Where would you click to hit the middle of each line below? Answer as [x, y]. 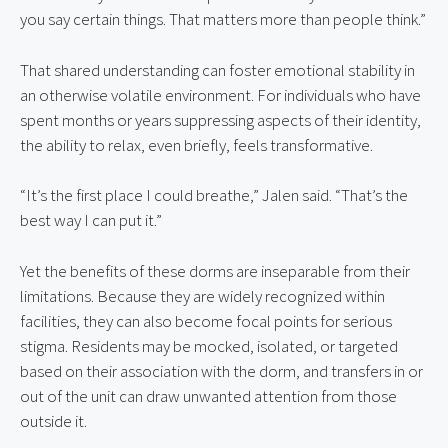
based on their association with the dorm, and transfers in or [221, 370]
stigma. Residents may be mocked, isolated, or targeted [209, 345]
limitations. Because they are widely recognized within [202, 295]
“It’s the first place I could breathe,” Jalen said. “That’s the [214, 195]
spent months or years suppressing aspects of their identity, [220, 119]
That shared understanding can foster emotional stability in [217, 69]
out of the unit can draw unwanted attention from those [208, 395]
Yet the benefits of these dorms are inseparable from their [215, 270]
